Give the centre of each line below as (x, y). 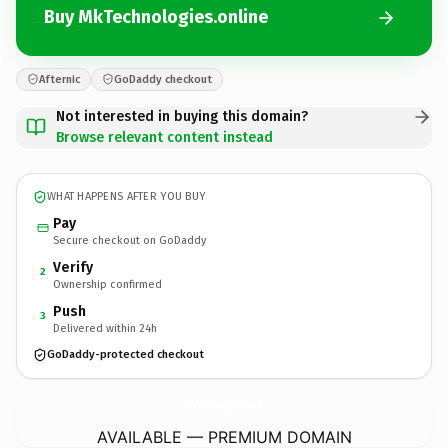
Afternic (59, 79)
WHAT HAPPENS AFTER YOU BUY (126, 196)
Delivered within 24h (105, 328)
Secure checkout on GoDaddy (129, 240)
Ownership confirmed (107, 284)
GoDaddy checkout (163, 79)
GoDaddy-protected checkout (125, 354)
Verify (73, 267)
